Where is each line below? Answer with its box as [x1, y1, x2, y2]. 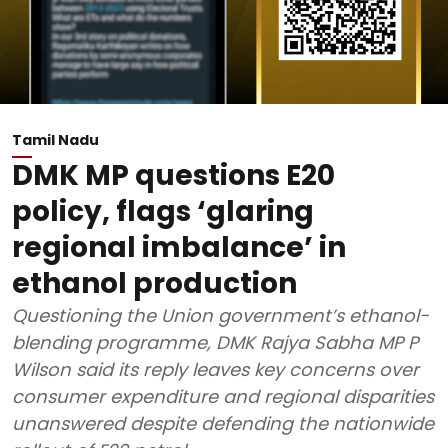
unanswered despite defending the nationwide [12, 411, 434, 436]
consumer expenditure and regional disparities [12, 384, 434, 409]
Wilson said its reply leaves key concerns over [12, 357, 419, 382]
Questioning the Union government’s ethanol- [12, 303, 429, 328]
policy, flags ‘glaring [12, 192, 314, 231]
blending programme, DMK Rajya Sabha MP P [12, 330, 418, 355]
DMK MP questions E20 [12, 156, 335, 195]
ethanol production [12, 264, 297, 303]
